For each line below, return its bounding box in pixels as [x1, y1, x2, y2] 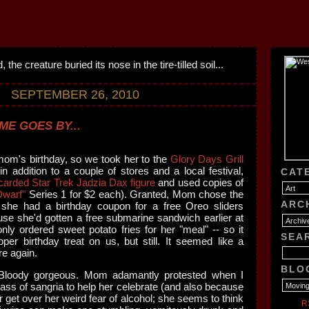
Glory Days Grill [170, 153, 244, 165]
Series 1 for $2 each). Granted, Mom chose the [26, 188, 244, 200]
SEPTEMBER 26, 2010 [11, 88, 139, 101]
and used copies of [155, 177, 244, 188]
